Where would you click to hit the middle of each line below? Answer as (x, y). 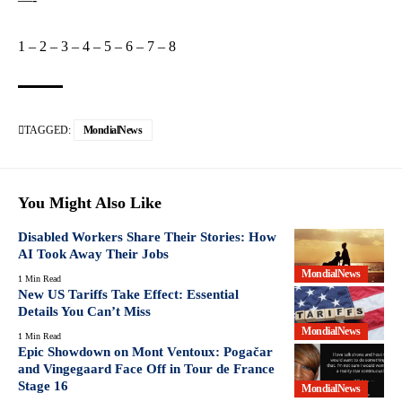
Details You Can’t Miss (84, 311)
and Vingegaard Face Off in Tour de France (146, 368)
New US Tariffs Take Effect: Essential (128, 294)
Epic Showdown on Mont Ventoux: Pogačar (145, 351)
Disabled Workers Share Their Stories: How (147, 236)
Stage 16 (43, 385)
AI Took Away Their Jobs (93, 253)
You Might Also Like (90, 202)
